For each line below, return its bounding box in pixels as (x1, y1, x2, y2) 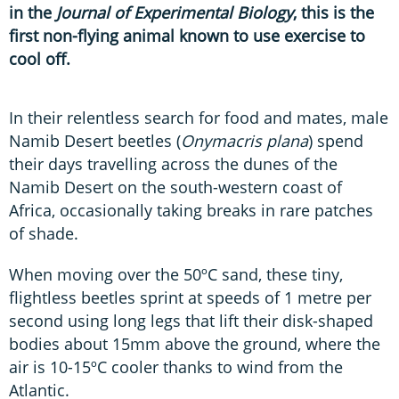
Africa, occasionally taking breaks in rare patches (9, 199, 373, 221)
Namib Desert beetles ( (9, 129, 181, 151)
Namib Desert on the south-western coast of (9, 175, 342, 198)
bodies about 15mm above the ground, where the (9, 332, 380, 354)
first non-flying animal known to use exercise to (9, 24, 365, 46)
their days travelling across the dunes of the (9, 152, 338, 175)
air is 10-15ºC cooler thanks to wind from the (9, 355, 343, 378)
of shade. (9, 222, 78, 244)
